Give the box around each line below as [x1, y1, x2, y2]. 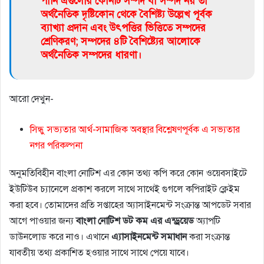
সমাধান [161, 230, 187, 243]
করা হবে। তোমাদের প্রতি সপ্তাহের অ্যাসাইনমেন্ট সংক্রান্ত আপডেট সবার [9, 199, 251, 211]
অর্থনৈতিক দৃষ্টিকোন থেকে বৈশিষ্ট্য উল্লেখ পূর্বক [41, 8, 212, 21]
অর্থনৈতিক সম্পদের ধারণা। [41, 48, 142, 61]
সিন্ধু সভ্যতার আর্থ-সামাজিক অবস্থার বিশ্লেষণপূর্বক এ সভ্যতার [30, 123, 240, 136]
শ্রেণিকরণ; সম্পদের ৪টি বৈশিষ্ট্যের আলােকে [41, 35, 200, 48]
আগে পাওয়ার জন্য [9, 214, 76, 227]
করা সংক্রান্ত [187, 230, 230, 243]
